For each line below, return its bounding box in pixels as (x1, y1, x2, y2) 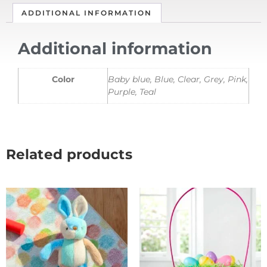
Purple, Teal (108, 86, 156, 98)
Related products (6, 145, 132, 163)
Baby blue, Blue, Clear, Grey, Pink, (108, 74, 248, 85)
